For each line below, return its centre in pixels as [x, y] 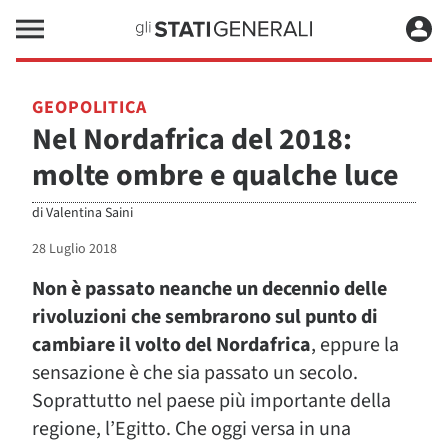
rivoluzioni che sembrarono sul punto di [205, 317]
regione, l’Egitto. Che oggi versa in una [191, 429]
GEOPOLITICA [89, 107]
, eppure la [355, 345]
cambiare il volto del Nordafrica [171, 345]
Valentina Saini [89, 213]
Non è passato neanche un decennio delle [209, 289]
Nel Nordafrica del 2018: [192, 139]
